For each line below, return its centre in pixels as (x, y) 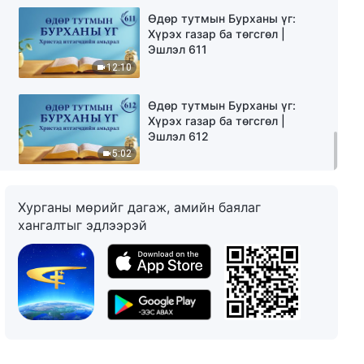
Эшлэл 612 (179, 136)
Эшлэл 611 (178, 50)
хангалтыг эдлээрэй (83, 225)
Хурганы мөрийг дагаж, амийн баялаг (140, 207)
